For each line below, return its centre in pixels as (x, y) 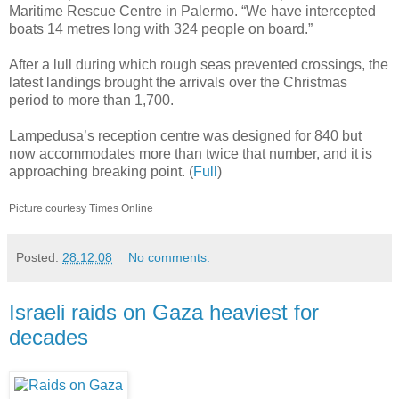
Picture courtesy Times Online (81, 209)
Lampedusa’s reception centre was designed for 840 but (185, 136)
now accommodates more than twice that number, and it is (191, 154)
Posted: (39, 258)
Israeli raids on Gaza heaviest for (164, 313)
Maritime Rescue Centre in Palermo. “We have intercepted (192, 12)
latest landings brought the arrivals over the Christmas (178, 83)
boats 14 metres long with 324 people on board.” (161, 29)
